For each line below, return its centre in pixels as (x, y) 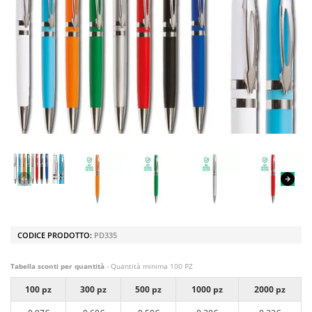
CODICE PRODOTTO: (56, 235)
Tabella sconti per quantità (57, 266)
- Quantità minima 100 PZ (149, 266)
